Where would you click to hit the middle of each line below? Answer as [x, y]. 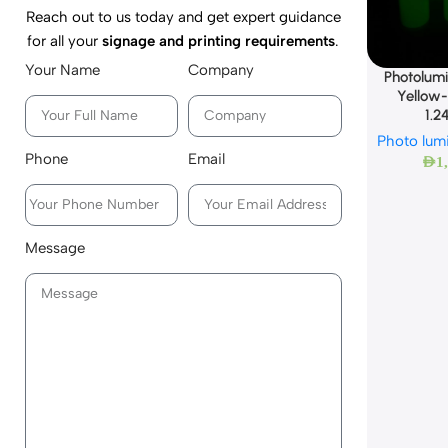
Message [55, 247]
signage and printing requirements [219, 40]
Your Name [62, 69]
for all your [65, 40]
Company [221, 69]
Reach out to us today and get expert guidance [183, 16]
